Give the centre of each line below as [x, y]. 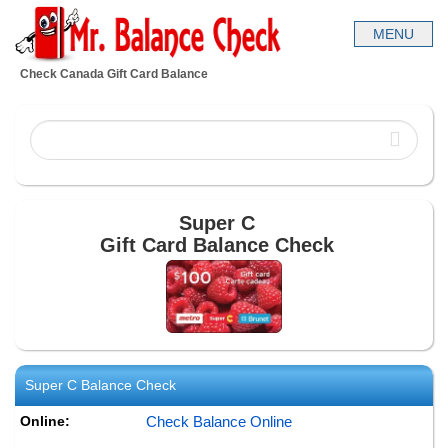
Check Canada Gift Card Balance [114, 74]
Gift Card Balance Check [216, 245]
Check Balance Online [219, 422]
